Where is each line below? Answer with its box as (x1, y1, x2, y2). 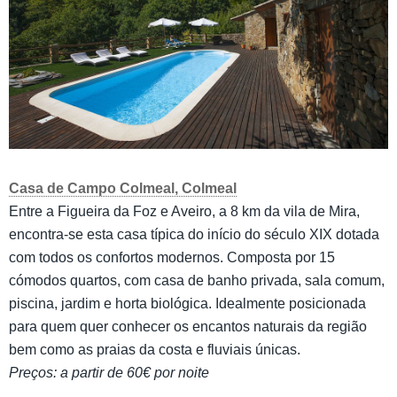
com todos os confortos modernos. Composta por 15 (9, 250, 335, 266)
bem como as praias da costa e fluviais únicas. (9, 342, 300, 358)
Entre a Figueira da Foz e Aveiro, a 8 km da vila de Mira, (9, 204, 360, 220)
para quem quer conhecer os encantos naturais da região (9, 319, 367, 335)
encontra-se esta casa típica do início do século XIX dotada (9, 227, 379, 243)
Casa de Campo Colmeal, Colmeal (9, 181, 237, 197)
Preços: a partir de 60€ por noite (9, 365, 209, 381)
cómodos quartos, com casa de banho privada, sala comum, (9, 273, 385, 289)
